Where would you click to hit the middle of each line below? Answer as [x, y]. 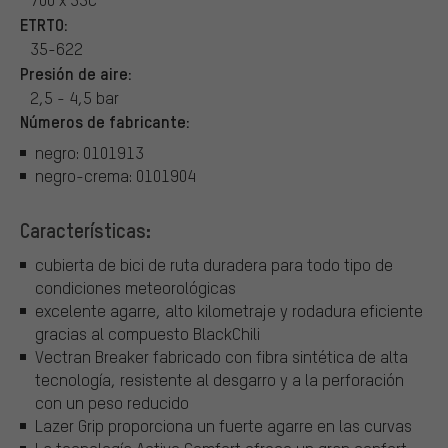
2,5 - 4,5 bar [74, 97]
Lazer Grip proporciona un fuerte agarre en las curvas [223, 425]
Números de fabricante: [105, 120]
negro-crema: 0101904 [115, 176]
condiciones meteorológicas [135, 287]
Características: [85, 230]
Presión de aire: [76, 72]
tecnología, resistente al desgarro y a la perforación [219, 379]
